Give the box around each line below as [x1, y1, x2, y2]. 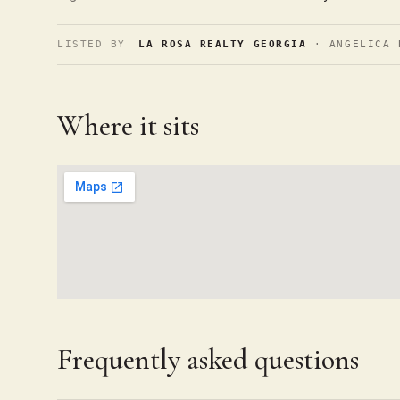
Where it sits [57, 108, 199, 143]
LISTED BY [57, 38, 126, 50]
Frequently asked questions [57, 342, 359, 377]
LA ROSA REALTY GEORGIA [138, 38, 307, 50]
